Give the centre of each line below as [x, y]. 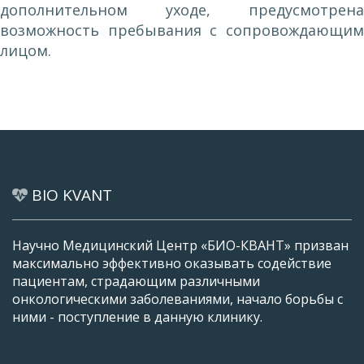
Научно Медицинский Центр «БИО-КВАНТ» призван [180, 246]
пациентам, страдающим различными [136, 282]
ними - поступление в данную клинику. [137, 317]
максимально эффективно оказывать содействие [172, 264]
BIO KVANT [72, 195]
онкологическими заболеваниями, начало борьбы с [178, 299]
